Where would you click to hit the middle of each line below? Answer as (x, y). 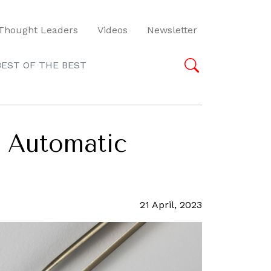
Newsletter (172, 30)
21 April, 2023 (171, 205)
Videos (113, 30)
